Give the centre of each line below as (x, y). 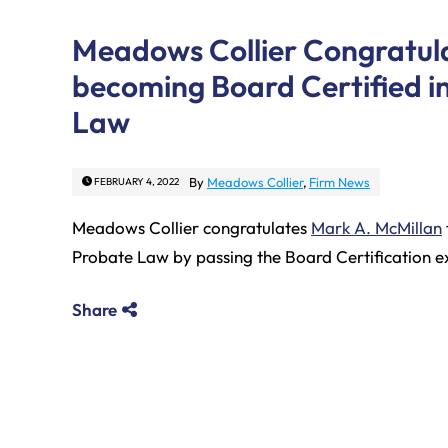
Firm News (339, 181)
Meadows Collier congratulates (191, 227)
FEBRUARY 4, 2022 (135, 181)
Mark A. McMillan (376, 227)
